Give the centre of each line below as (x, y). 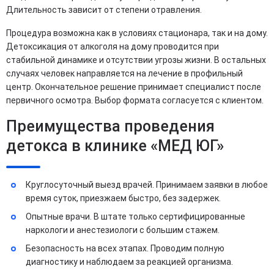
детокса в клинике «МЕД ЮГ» (115, 146)
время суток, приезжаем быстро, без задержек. (123, 198)
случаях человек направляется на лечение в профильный (124, 73)
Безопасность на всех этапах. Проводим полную (125, 248)
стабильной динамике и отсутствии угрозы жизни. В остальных (136, 60)
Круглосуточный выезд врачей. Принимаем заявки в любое (147, 184)
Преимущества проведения (110, 126)
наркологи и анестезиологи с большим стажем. (123, 230)
